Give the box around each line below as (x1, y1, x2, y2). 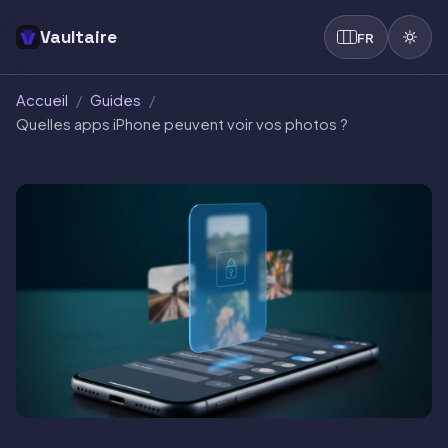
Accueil (16, 91, 68, 109)
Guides (90, 91, 141, 109)
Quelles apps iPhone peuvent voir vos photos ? (16, 115, 348, 133)
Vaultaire (40, 25, 117, 48)
